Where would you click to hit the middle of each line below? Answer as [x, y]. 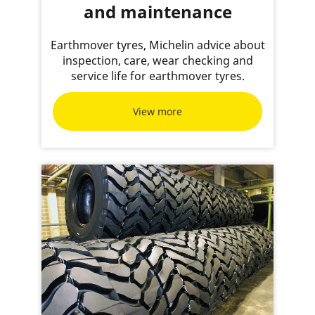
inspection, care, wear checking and [157, 60]
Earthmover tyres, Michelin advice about [157, 45]
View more [157, 111]
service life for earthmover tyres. [157, 76]
